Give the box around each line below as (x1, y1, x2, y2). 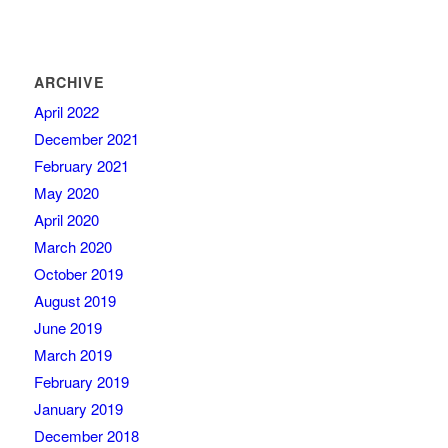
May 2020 (33, 182, 99, 204)
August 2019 (33, 290, 116, 312)
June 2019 (33, 317, 102, 339)
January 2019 (33, 398, 123, 420)
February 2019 (33, 371, 129, 393)
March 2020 (33, 236, 112, 258)
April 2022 (33, 101, 99, 123)
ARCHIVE (33, 72, 105, 93)
